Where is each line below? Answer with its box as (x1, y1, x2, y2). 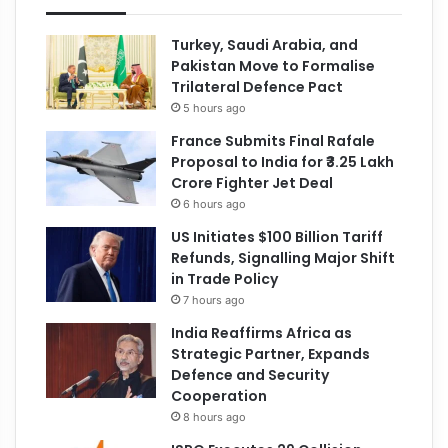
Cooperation (171, 385, 268, 406)
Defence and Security (171, 364, 330, 385)
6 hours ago (183, 196, 247, 211)
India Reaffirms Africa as (171, 322, 353, 343)
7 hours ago (183, 292, 246, 307)
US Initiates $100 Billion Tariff (171, 226, 384, 247)
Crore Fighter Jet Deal (171, 172, 334, 193)
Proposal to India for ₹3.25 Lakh (171, 151, 395, 172)
